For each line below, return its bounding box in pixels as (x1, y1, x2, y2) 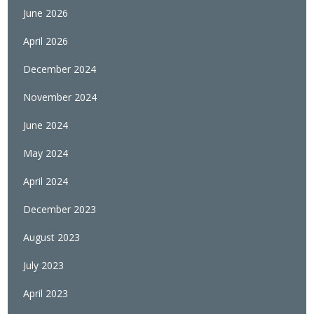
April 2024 (23, 175, 69, 189)
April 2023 (23, 287, 69, 301)
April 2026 (23, 34, 69, 48)
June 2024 (23, 118, 69, 132)
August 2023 (23, 231, 81, 245)
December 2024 (23, 62, 97, 76)
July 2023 (23, 259, 64, 273)
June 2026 (23, 6, 69, 20)
